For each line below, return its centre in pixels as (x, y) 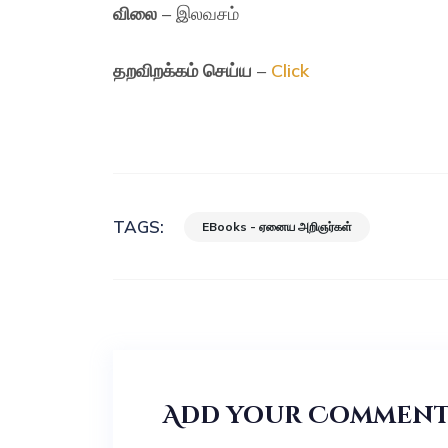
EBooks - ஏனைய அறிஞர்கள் (277, 226)
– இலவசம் (198, 13)
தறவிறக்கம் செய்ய (183, 70)
